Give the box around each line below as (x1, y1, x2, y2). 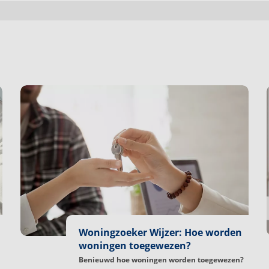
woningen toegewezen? (79, 238, 191, 252)
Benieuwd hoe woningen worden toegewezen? (79, 254, 244, 265)
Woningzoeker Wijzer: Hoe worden (79, 225, 242, 239)
